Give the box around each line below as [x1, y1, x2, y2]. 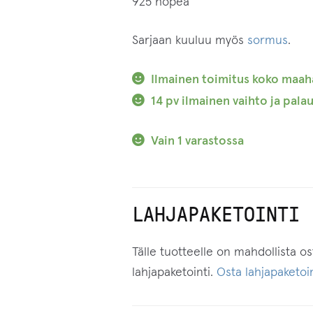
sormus [247, 34, 288, 47]
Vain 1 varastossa [150, 134, 244, 147]
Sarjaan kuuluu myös [131, 34, 247, 47]
